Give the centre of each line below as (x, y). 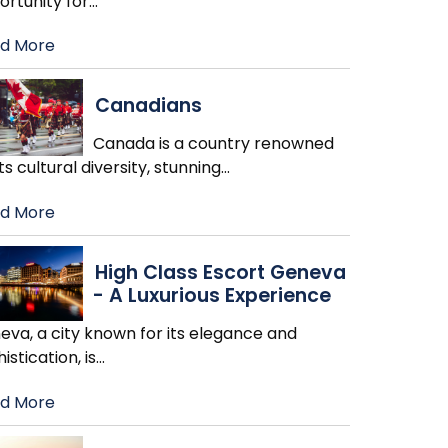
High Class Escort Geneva (220, 273)
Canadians (148, 106)
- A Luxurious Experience (211, 296)
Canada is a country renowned (213, 144)
